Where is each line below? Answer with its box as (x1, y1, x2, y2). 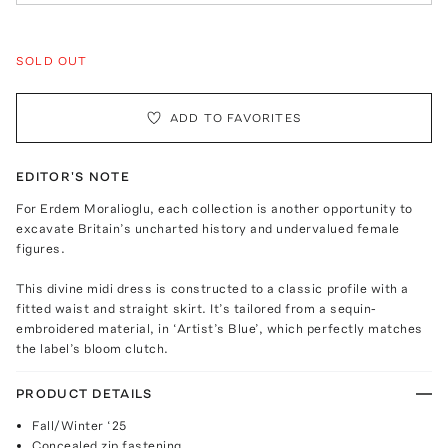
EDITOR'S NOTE (16, 168, 130, 184)
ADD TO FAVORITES (169, 110, 303, 125)
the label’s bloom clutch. (16, 340, 169, 356)
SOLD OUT (16, 53, 88, 68)
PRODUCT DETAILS (16, 385, 153, 401)
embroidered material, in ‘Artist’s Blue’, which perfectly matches (16, 320, 423, 336)
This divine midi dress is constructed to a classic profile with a (16, 280, 409, 296)
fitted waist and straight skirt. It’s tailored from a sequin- (16, 300, 377, 316)
